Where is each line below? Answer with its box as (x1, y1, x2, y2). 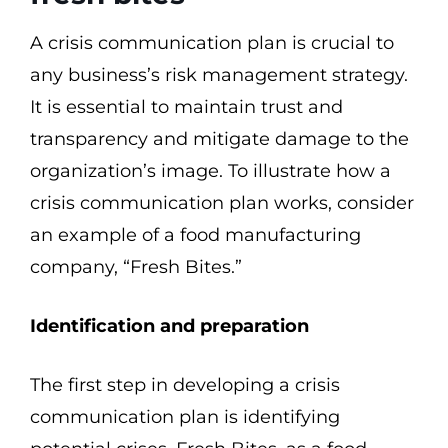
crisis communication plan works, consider (30, 192, 414, 214)
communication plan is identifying (30, 406, 340, 428)
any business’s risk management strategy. (30, 64, 408, 86)
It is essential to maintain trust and (30, 96, 343, 118)
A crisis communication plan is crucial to (30, 32, 394, 54)
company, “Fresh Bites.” (30, 256, 242, 278)
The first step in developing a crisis (30, 374, 340, 396)
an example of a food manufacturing (30, 224, 361, 246)
